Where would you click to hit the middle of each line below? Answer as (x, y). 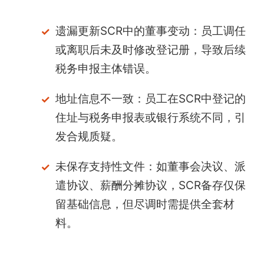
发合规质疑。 (89, 137)
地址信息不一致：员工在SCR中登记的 (150, 99)
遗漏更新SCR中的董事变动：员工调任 (150, 31)
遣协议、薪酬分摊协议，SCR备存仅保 (150, 186)
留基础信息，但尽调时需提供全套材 (145, 204)
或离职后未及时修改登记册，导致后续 (150, 50)
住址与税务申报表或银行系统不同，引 (150, 118)
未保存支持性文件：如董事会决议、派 (150, 167)
